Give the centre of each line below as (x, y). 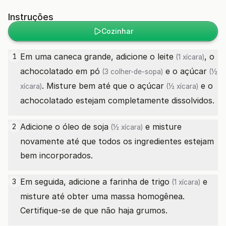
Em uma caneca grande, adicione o (89, 56)
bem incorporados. (56, 155)
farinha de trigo (139, 182)
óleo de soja (86, 127)
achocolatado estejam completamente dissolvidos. (117, 100)
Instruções (31, 17)
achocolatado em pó (60, 71)
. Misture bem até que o (90, 86)
